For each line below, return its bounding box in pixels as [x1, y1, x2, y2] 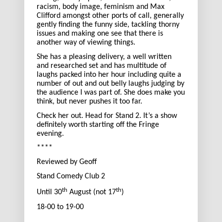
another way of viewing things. [37, 39, 135, 47]
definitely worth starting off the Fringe [37, 120, 159, 129]
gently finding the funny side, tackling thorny [37, 21, 179, 29]
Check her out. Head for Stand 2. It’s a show [37, 111, 177, 120]
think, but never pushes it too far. [37, 98, 142, 106]
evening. [37, 129, 64, 138]
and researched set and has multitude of [37, 62, 166, 70]
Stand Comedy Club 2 [37, 172, 105, 180]
